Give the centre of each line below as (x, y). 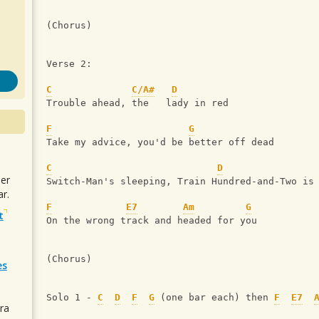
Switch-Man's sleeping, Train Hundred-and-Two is (180, 182)
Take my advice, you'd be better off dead (160, 142)
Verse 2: (69, 64)
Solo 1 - (72, 298)
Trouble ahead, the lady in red (137, 103)
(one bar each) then (214, 298)
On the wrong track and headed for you (152, 221)
